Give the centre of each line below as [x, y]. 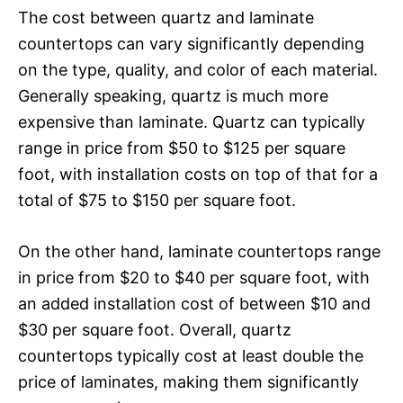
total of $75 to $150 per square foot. [157, 200]
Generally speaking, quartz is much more [173, 95]
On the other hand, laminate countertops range [199, 251]
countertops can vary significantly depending [191, 43]
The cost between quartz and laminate [166, 17]
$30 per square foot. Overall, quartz [155, 329]
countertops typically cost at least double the [191, 355]
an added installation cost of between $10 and [194, 303]
